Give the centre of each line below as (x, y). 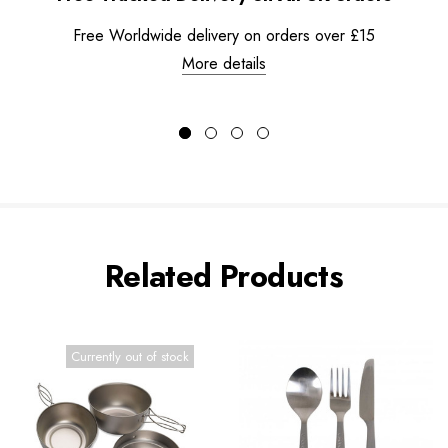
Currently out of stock (130, 356)
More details (224, 63)
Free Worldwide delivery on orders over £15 (224, 35)
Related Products (224, 276)
